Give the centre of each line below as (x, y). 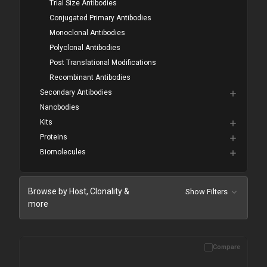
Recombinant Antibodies (90, 78)
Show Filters (207, 192)
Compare (226, 247)
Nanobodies (59, 108)
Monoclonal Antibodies (88, 33)
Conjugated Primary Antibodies (101, 18)
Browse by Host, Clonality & (79, 192)
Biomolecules (63, 152)
